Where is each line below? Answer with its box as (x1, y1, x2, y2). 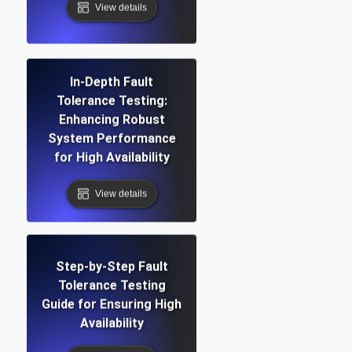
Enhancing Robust (58, 112, 165, 127)
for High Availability (53, 149, 170, 165)
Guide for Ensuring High (42, 296, 181, 312)
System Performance (47, 130, 176, 146)
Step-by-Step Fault (55, 258, 168, 274)
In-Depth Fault (70, 74, 153, 90)
